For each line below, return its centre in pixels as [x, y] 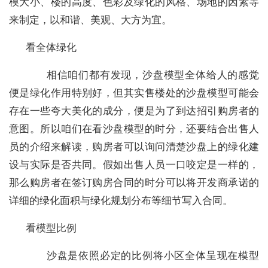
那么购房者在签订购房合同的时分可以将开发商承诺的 [134, 182]
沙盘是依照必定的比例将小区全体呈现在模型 [142, 255]
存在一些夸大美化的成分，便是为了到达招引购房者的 [134, 111]
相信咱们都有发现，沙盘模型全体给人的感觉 [142, 75]
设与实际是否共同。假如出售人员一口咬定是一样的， [134, 165]
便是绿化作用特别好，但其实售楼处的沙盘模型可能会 [134, 93]
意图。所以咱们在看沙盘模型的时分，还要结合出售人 [134, 129]
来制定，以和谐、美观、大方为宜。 [90, 20]
